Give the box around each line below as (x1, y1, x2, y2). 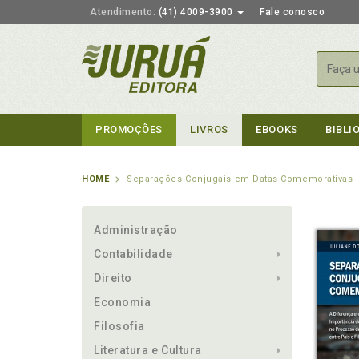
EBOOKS (256, 123, 298, 135)
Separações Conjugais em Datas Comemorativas (127, 174, 353, 184)
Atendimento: (90, 6, 155, 18)
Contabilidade (94, 248, 174, 260)
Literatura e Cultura (94, 344, 202, 357)
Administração (94, 224, 179, 236)
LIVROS (190, 123, 228, 135)
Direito (94, 272, 132, 284)
